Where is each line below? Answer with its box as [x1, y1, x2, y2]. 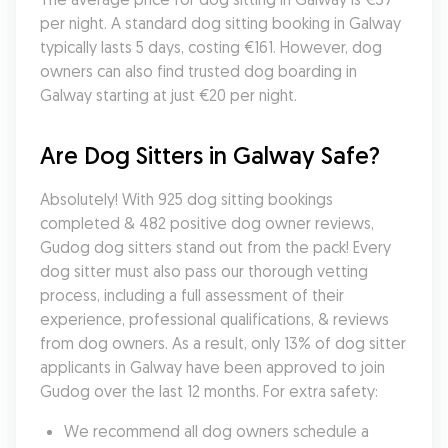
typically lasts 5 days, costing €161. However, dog [40, 37, 382, 57]
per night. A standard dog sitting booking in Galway [40, 13, 401, 33]
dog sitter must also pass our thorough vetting [40, 261, 368, 281]
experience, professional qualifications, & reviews [40, 309, 389, 329]
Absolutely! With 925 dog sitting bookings [40, 189, 333, 209]
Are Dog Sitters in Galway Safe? [40, 140, 380, 170]
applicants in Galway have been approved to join [40, 357, 385, 377]
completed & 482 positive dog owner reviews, [40, 213, 374, 233]
